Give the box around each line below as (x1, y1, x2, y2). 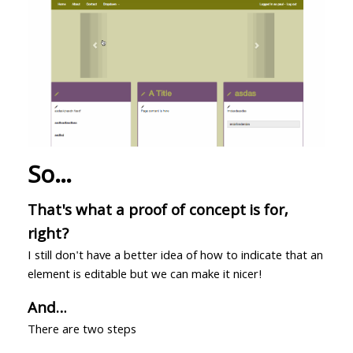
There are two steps (27, 320, 136, 341)
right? (27, 222, 69, 248)
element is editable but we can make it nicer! (27, 265, 262, 286)
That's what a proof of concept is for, (27, 199, 288, 225)
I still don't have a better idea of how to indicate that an (27, 246, 323, 267)
